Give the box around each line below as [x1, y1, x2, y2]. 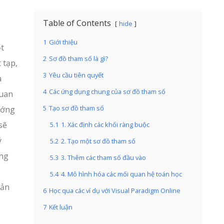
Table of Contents [43, 17, 111, 28]
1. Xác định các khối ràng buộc [61, 120, 149, 129]
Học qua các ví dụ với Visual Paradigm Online [49, 186, 180, 195]
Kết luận [49, 202, 72, 211]
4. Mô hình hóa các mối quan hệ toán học [61, 169, 182, 178]
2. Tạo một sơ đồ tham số [61, 136, 135, 145]
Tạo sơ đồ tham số [49, 103, 104, 112]
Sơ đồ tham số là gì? [49, 54, 108, 63]
